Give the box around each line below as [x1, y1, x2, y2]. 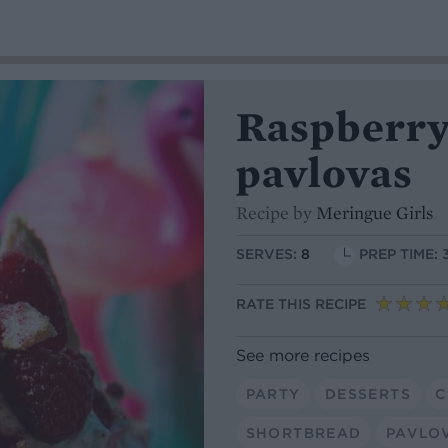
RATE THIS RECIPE [236, 295, 366, 314]
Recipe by [236, 201, 316, 224]
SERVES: [236, 245, 301, 264]
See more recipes [236, 344, 370, 365]
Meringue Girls [316, 201, 433, 224]
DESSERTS [324, 384, 411, 403]
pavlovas [236, 146, 414, 199]
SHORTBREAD [245, 423, 362, 442]
